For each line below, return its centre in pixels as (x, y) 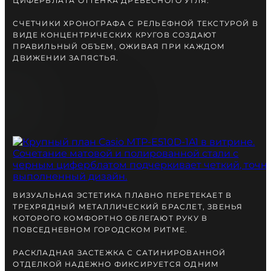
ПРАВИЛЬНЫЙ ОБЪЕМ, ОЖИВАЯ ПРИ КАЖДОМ (119, 47)
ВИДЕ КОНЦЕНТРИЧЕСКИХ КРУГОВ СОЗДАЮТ (115, 35)
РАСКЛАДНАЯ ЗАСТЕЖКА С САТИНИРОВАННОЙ (119, 253)
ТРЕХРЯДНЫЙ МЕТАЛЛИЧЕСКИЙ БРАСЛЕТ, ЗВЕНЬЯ (128, 207)
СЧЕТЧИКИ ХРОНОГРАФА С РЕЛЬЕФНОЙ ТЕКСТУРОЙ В (136, 24)
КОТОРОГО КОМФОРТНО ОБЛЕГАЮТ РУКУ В (110, 218)
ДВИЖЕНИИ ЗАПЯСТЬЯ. (66, 58)
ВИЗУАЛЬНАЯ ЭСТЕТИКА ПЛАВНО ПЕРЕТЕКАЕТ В (122, 195)
